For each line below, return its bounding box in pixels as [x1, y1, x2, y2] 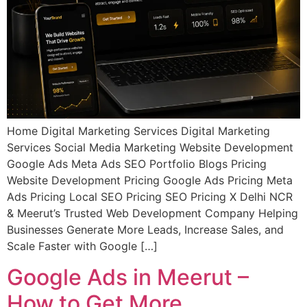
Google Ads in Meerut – [7, 263, 249, 291]
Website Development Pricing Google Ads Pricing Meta [7, 173, 293, 188]
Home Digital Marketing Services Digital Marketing [7, 124, 270, 138]
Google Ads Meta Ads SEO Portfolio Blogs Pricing [7, 157, 267, 171]
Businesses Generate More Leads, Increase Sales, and [7, 223, 284, 237]
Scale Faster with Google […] [7, 239, 158, 254]
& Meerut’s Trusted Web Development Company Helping [7, 206, 298, 221]
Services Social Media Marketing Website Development [7, 140, 293, 155]
